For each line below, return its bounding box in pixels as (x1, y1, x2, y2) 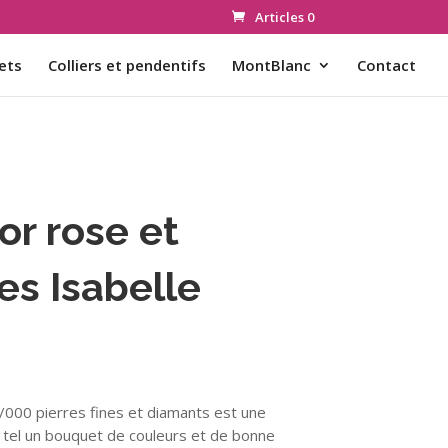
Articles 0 (254, 7, 314, 26)
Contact (357, 54, 416, 75)
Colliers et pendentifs (48, 54, 206, 75)
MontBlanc (232, 54, 311, 75)
